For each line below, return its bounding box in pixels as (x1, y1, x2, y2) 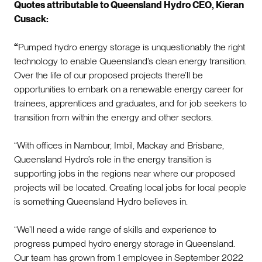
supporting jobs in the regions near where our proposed (14, 167, 235, 179)
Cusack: (14, 13, 49, 25)
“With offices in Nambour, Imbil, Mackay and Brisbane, (14, 139, 224, 151)
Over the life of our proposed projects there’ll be (14, 69, 203, 81)
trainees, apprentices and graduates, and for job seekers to (14, 97, 247, 109)
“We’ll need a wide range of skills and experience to (14, 223, 216, 235)
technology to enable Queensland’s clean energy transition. (14, 55, 246, 67)
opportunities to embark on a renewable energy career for (14, 83, 243, 95)
